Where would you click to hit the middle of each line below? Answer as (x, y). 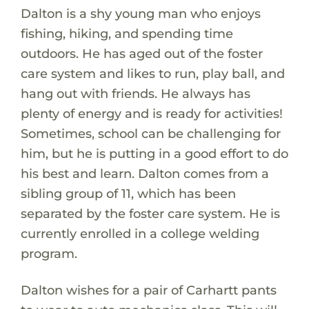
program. (49, 253)
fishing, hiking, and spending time (127, 33)
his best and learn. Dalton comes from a (144, 173)
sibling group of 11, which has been (128, 193)
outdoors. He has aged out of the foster (141, 53)
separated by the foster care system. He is (150, 213)
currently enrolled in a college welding (140, 233)
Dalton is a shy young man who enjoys (140, 13)
